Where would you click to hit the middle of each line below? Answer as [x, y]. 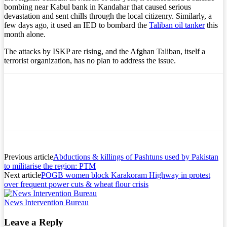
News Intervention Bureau [46, 202]
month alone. [25, 34]
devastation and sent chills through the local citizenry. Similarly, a [108, 16]
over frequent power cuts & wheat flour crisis [76, 184]
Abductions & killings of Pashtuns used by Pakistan [136, 157]
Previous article [29, 157]
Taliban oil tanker [177, 25]
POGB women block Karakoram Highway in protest [126, 175]
